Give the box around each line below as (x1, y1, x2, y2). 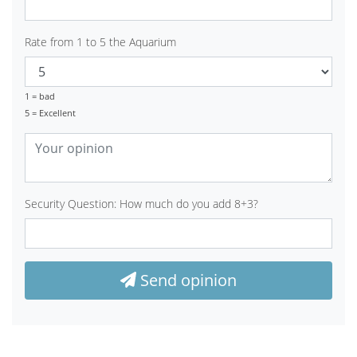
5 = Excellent (25, 106, 76, 119)
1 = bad (25, 89, 55, 102)
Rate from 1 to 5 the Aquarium (25, 33, 176, 49)
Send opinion (136, 269, 237, 291)
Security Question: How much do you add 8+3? (25, 195, 258, 211)
